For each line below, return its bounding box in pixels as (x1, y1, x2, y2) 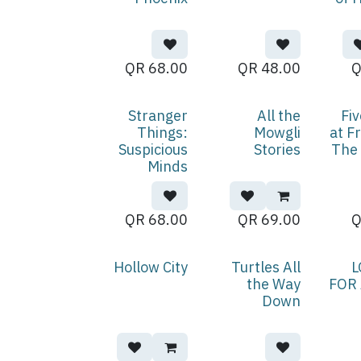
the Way (247, 275, 301, 293)
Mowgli (254, 123, 301, 142)
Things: (137, 123, 189, 142)
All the (257, 106, 301, 125)
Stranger (128, 106, 189, 125)
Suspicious (118, 140, 189, 159)
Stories (254, 140, 301, 159)
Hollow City (114, 258, 189, 276)
